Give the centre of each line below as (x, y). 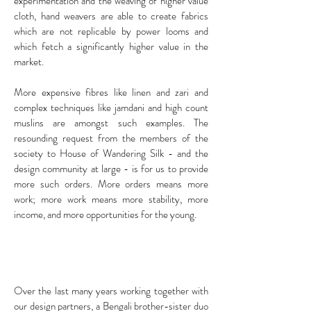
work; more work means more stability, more (111, 199)
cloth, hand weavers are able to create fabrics (111, 16)
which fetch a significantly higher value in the (111, 46)
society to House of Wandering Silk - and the (111, 153)
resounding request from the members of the (111, 138)
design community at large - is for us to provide (111, 168)
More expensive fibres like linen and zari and (111, 92)
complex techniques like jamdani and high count (111, 107)
